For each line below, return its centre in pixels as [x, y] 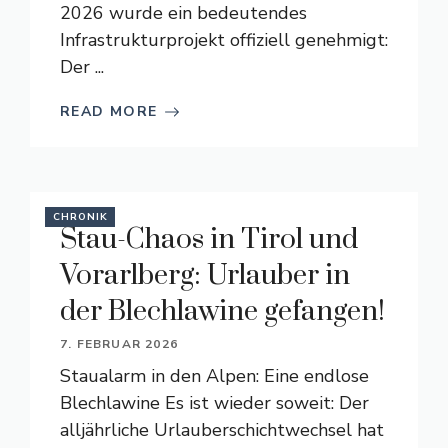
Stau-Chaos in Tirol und [209, 239]
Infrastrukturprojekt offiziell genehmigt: [224, 40]
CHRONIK [80, 217]
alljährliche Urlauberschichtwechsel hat [222, 430]
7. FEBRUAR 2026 [119, 344]
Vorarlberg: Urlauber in [205, 275]
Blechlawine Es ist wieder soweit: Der [214, 403]
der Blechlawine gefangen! [222, 311]
